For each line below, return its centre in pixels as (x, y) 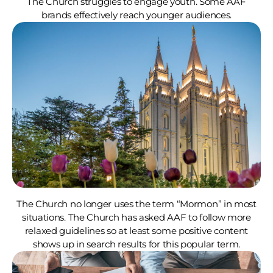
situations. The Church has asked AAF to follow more (136, 217)
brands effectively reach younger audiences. (136, 15)
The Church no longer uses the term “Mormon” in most (136, 204)
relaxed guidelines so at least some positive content (136, 230)
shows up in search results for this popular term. (136, 244)
